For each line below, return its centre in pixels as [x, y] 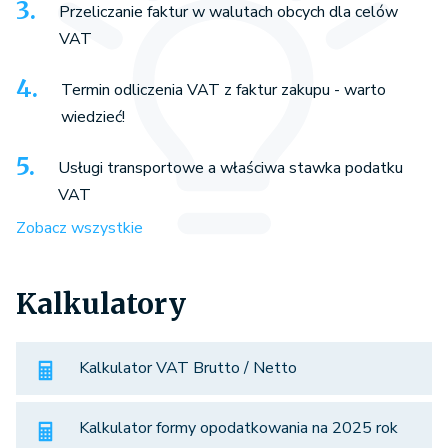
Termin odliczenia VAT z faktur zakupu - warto [223, 89]
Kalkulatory [101, 303]
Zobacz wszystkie [79, 227]
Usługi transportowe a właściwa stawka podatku [230, 167]
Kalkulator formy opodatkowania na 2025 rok [238, 428]
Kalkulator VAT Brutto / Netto [188, 367]
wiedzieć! [93, 116]
